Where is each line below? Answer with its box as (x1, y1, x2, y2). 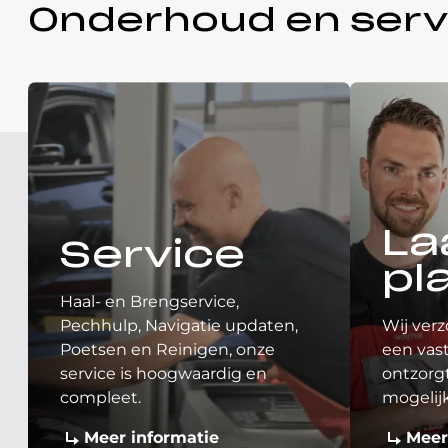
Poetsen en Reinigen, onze (60, 340, 275, 359)
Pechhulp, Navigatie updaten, (60, 316, 298, 335)
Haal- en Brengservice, (60, 292, 239, 311)
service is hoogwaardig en (60, 364, 267, 383)
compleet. (60, 388, 141, 407)
